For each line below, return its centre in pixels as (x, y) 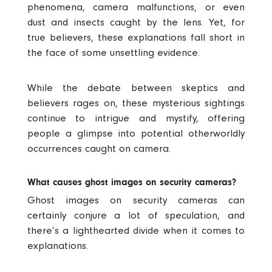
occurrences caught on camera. (99, 149)
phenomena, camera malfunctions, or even (136, 7)
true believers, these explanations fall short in (136, 38)
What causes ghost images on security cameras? (131, 182)
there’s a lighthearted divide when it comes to (136, 231)
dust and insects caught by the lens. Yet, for (136, 22)
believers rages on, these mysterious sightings (136, 103)
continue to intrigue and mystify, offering (136, 118)
